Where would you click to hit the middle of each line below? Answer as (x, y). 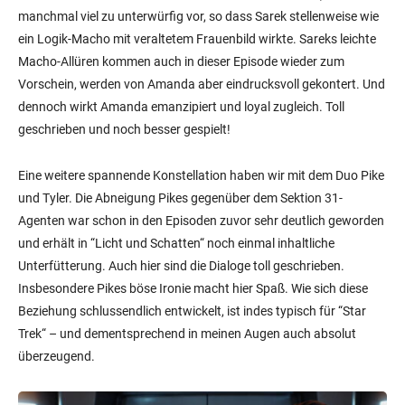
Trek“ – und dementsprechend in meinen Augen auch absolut (187, 333)
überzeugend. (57, 356)
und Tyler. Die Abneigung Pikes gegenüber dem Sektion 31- (180, 198)
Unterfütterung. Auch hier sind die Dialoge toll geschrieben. (181, 265)
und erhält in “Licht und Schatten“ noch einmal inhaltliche (176, 243)
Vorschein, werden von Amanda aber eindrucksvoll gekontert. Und (202, 84)
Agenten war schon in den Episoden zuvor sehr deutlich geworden (201, 220)
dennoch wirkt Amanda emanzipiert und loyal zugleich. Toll (181, 106)
